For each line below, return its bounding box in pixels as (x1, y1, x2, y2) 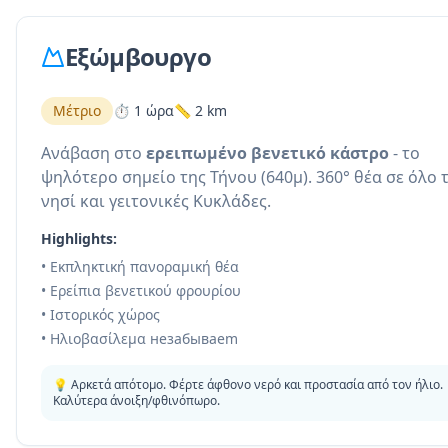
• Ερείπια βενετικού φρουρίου (41, 281, 241, 300)
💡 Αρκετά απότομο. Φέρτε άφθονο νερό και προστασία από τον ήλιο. (53, 376, 443, 393)
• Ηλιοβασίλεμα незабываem (41, 329, 238, 348)
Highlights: (41, 229, 117, 248)
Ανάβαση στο (41, 142, 146, 164)
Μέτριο (53, 101, 101, 120)
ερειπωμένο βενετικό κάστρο (146, 142, 389, 164)
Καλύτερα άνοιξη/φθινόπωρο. (53, 392, 220, 409)
